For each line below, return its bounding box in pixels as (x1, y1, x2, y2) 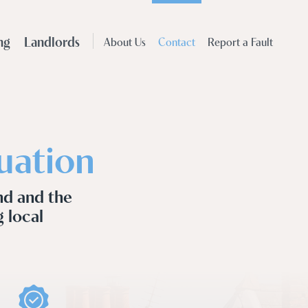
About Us (104, 33, 146, 49)
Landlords (24, 32, 80, 50)
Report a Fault (208, 33, 273, 49)
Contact (158, 33, 195, 49)
